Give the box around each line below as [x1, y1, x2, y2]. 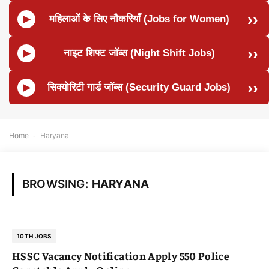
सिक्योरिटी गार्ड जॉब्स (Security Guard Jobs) [47, 82, 231, 93]
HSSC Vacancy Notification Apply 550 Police [12, 249, 230, 262]
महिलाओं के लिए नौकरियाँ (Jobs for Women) [49, 13, 229, 25]
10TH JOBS [17, 232, 52, 240]
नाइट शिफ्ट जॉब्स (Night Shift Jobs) [63, 47, 215, 59]
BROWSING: [22, 177, 92, 191]
